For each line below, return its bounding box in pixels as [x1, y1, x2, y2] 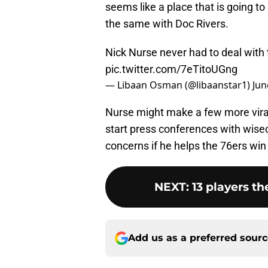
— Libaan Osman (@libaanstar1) [105, 78, 252, 92]
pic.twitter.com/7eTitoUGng [105, 63, 237, 76]
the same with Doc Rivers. [105, 17, 229, 31]
